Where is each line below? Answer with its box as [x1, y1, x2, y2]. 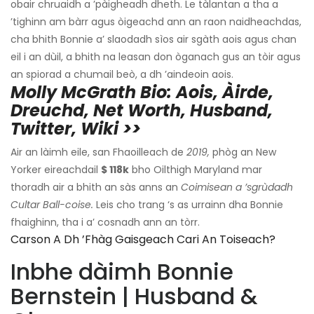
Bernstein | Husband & [11, 280, 257, 312]
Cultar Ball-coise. [11, 197, 93, 212]
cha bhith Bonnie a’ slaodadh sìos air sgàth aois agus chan [11, 32, 296, 46]
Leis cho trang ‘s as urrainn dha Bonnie [93, 197, 283, 212]
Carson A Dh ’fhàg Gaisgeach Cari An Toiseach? [11, 231, 275, 247]
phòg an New [210, 144, 276, 159]
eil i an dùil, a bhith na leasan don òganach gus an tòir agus [11, 49, 301, 64]
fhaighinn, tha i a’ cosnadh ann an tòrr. [11, 214, 200, 229]
